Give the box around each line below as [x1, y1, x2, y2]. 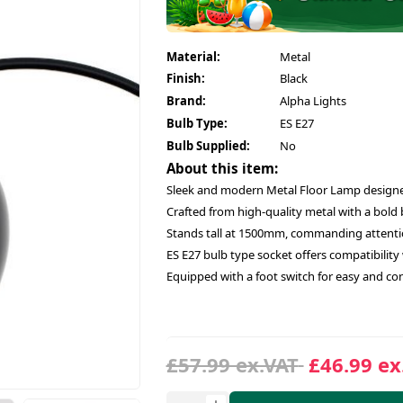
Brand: [166, 93, 206, 110]
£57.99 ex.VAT [166, 351, 299, 379]
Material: [166, 49, 220, 66]
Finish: [166, 70, 205, 87]
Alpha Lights [279, 93, 346, 110]
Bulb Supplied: [166, 138, 250, 155]
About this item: [166, 159, 278, 178]
